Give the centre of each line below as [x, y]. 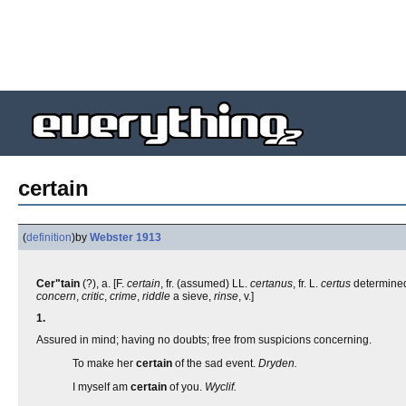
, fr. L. [307, 284]
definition [49, 237]
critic [93, 296]
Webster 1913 [126, 237]
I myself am [101, 387]
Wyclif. [221, 387]
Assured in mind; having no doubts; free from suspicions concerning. [204, 340]
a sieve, [192, 296]
